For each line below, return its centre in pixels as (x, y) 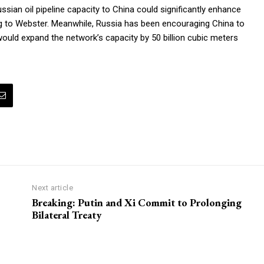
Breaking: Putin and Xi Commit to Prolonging (137, 202)
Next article (53, 187)
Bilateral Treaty (67, 214)
